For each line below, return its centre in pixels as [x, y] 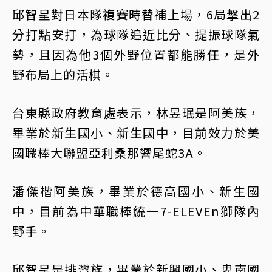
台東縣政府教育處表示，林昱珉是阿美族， [136, 113]
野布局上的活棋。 [63, 74]
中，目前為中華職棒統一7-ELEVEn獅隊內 [136, 211]
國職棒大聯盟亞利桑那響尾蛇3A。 [109, 153]
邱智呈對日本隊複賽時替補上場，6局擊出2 [136, 14]
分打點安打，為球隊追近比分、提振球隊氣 [136, 34]
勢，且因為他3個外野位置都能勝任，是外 [136, 54]
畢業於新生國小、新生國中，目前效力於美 [136, 133]
